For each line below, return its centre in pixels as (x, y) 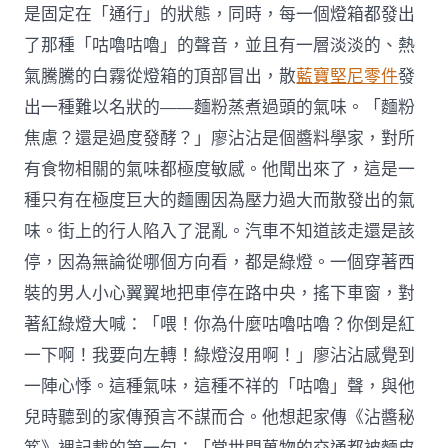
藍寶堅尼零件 (347, 76)
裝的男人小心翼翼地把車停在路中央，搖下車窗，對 (220, 293)
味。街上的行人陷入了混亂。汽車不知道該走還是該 (220, 231)
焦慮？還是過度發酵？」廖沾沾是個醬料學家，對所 (220, 138)
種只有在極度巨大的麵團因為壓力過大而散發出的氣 (220, 200)
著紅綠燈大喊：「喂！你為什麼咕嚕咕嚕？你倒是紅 (220, 324)
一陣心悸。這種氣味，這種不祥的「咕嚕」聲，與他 (220, 386)
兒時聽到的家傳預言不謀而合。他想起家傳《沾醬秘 (220, 417)
